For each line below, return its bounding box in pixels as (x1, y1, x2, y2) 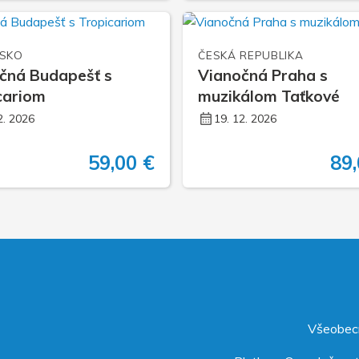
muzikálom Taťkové (198, 87, 341, 107)
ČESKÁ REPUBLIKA (198, 48, 304, 63)
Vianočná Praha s (198, 66, 329, 86)
